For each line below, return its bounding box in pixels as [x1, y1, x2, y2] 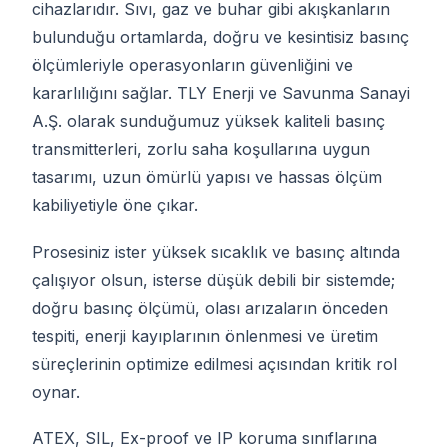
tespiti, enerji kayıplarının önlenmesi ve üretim [32, 325, 378, 346]
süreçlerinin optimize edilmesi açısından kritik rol [32, 353, 397, 374]
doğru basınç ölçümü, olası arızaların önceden [32, 297, 388, 318]
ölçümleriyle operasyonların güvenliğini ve [32, 55, 353, 76]
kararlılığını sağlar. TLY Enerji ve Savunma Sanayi [32, 83, 410, 104]
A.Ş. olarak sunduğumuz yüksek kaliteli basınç [32, 111, 385, 132]
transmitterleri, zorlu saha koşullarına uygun [32, 139, 370, 160]
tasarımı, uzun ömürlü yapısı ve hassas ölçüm [32, 167, 382, 188]
